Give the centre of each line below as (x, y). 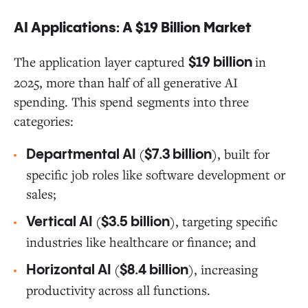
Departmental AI (82, 155)
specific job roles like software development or (156, 175)
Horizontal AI (70, 271)
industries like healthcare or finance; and (141, 242)
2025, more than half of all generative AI (126, 82)
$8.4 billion (154, 271)
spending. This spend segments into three (131, 102)
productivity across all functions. (118, 290)
